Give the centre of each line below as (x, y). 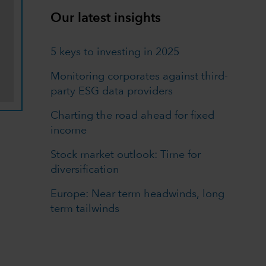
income (69, 131)
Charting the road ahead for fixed (133, 116)
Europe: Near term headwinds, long (138, 194)
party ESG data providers (112, 92)
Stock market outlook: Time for (126, 155)
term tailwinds (85, 209)
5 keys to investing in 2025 (115, 53)
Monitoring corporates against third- (140, 77)
